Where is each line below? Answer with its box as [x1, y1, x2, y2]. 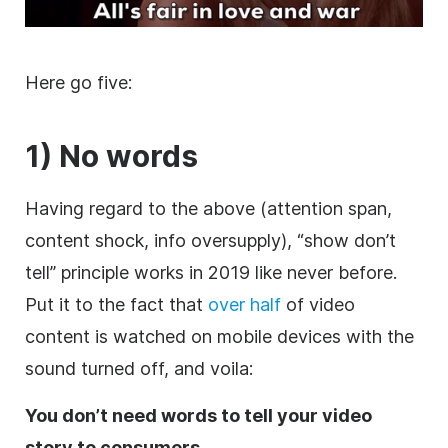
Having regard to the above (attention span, [25, 198, 392, 220]
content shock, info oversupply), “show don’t [25, 230, 396, 252]
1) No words [25, 138, 198, 175]
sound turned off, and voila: [25, 358, 253, 380]
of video [281, 294, 355, 316]
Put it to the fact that [25, 294, 208, 316]
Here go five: [25, 72, 132, 94]
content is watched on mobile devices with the [25, 326, 414, 348]
